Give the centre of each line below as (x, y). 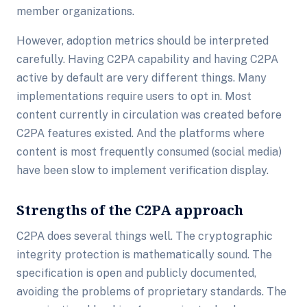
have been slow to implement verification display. (143, 170)
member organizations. (75, 11)
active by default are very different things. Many (142, 78)
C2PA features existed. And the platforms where (140, 133)
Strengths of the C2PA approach (130, 210)
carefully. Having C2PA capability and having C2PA (147, 59)
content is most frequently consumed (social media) (149, 152)
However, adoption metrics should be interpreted (143, 41)
